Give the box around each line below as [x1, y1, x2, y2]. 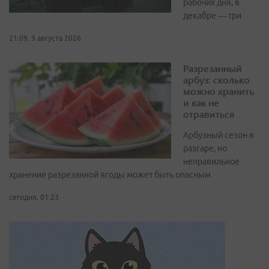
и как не [183, 96, 219, 109]
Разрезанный [183, 62, 242, 75]
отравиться [183, 107, 235, 121]
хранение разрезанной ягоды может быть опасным [9, 170, 211, 180]
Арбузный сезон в [183, 130, 254, 141]
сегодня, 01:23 [9, 193, 59, 202]
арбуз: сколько [183, 73, 250, 86]
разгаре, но [183, 144, 227, 154]
